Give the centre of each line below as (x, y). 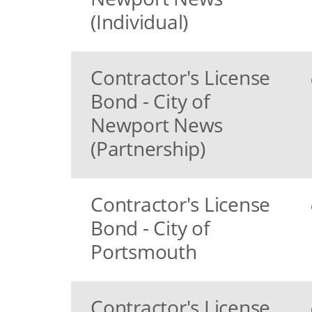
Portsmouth (144, 251)
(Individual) (139, 22)
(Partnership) (148, 148)
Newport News (157, 125)
